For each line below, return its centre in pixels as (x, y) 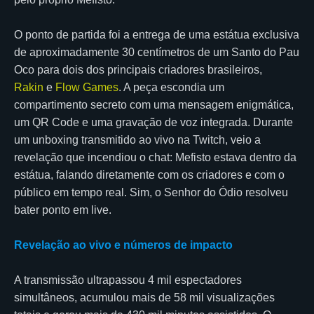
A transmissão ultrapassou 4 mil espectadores (128, 280)
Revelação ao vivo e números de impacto (123, 245)
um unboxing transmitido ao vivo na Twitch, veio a (137, 139)
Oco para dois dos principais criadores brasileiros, (138, 69)
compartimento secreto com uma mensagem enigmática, (154, 104)
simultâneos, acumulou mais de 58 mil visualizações (144, 297)
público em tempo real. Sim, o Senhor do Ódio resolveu (151, 192)
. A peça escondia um (171, 87)
